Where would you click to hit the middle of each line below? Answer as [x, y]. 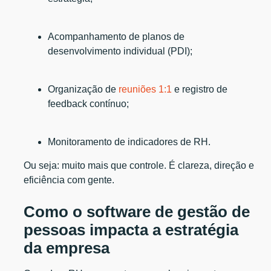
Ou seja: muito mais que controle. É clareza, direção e [139, 165]
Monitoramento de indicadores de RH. [129, 142]
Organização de [83, 89]
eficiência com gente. [69, 180]
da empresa [67, 248]
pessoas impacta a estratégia [131, 230]
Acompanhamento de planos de [116, 36]
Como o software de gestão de [137, 211]
